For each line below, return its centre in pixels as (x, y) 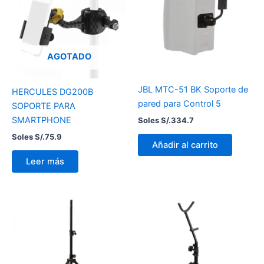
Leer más (45, 161)
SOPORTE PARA (44, 106)
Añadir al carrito (185, 145)
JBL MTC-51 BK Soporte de (193, 90)
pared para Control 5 (179, 104)
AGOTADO (69, 56)
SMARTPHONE (42, 121)
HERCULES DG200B (52, 92)
